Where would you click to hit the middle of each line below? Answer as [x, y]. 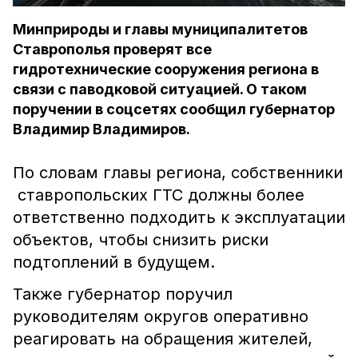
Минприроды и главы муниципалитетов [160, 29]
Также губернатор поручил [123, 294]
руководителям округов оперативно [161, 316]
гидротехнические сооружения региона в [166, 69]
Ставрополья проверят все [112, 49]
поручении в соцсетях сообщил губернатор [174, 109]
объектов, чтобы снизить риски [141, 240]
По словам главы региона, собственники [178, 173]
